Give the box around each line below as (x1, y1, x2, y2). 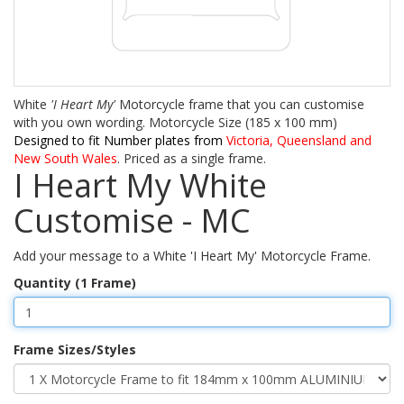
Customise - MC (14, 198, 251, 243)
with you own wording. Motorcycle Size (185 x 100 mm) (14, 114, 337, 132)
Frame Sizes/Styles (14, 341, 136, 359)
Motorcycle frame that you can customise (115, 96, 364, 114)
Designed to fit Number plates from (14, 132, 223, 150)
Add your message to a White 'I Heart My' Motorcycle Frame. (14, 247, 371, 265)
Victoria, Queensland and (223, 132, 372, 150)
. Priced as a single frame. (117, 150, 266, 168)
